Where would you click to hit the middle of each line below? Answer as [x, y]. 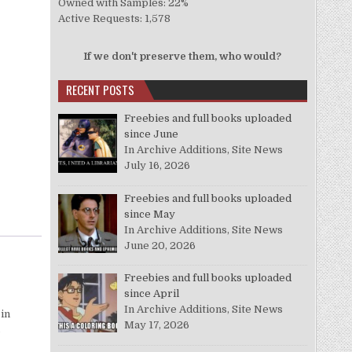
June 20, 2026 [160, 245]
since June [152, 134]
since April [152, 294]
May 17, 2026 [157, 325]
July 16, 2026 [158, 165]
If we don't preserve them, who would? [183, 56]
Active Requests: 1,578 [114, 18]
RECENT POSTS [100, 89]
